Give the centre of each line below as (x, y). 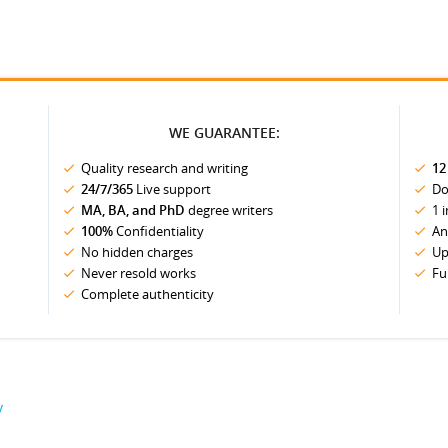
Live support (172, 189)
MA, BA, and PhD (133, 210)
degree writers (229, 210)
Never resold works (138, 273)
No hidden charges (137, 252)
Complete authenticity (147, 294)
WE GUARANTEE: (224, 132)
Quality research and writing (164, 168)
